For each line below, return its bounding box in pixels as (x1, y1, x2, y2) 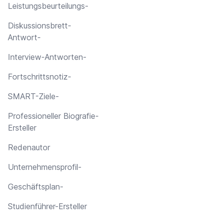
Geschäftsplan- (8, 181, 63, 192)
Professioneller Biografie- (8, 110, 99, 121)
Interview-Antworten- (8, 52, 86, 62)
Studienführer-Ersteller (8, 201, 87, 211)
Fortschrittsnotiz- (8, 71, 71, 82)
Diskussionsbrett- (8, 20, 71, 30)
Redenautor (8, 142, 50, 152)
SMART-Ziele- (8, 91, 59, 101)
